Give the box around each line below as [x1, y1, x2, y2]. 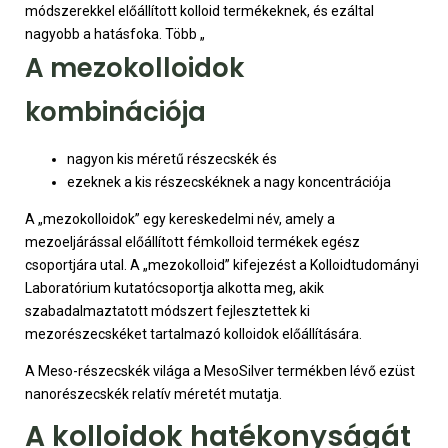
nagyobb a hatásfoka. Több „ [25, 25, 205, 42]
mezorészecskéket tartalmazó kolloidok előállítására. [25, 326, 362, 342]
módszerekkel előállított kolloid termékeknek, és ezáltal [25, 2, 374, 19]
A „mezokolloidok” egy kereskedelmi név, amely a [25, 211, 335, 227]
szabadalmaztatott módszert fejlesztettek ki [25, 303, 310, 319]
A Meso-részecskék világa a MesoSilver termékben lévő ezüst [25, 363, 415, 379]
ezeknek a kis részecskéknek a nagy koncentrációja [67, 174, 391, 190]
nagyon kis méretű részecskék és [67, 151, 277, 167]
